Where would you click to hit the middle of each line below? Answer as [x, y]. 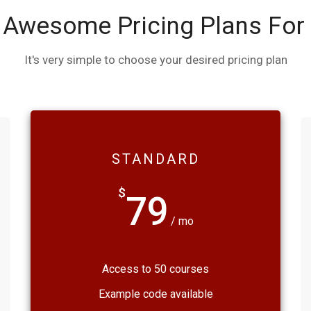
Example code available [155, 294]
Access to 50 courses [155, 269]
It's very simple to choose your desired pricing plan [155, 60]
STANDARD [155, 159]
